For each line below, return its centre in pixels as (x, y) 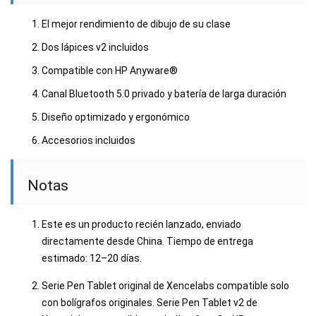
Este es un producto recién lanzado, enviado (141, 224)
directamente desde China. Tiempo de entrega (147, 241)
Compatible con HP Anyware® (110, 70)
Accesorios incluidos (89, 140)
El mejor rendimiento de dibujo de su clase (136, 24)
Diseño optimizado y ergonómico (116, 117)
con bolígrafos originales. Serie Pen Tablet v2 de (150, 302)
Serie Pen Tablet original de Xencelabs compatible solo (165, 285)
